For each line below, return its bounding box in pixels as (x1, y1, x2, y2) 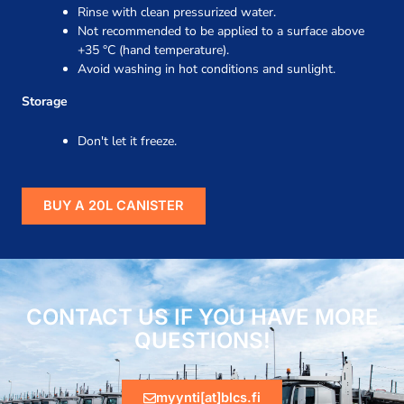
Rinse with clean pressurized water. (78, 4, 276, 22)
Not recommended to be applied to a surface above (78, 23, 364, 41)
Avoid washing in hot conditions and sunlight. (78, 60, 335, 78)
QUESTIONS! (133, 326, 271, 353)
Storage (22, 93, 68, 111)
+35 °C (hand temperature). (78, 41, 229, 60)
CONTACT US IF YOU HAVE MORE (25, 303, 379, 330)
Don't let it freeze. (78, 132, 177, 150)
